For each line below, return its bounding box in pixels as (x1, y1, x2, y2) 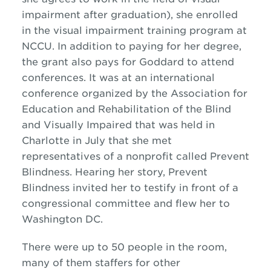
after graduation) (80, 9, 171, 21)
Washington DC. (21, 214, 103, 225)
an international (131, 72, 215, 83)
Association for (167, 88, 247, 99)
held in (180, 119, 215, 131)
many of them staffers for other (21, 257, 180, 269)
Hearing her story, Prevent (71, 166, 207, 178)
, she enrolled (170, 9, 238, 21)
